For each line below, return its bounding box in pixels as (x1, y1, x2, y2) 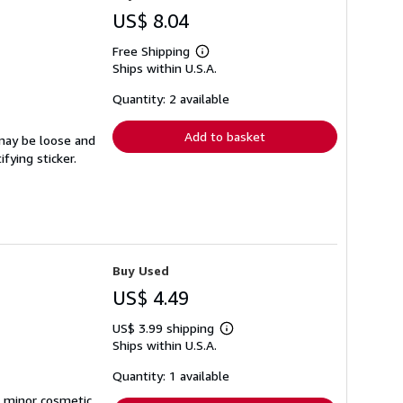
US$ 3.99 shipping (112, 320, 218, 336)
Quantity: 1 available (112, 368, 229, 383)
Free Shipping (112, 43, 190, 58)
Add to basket (184, 129, 265, 144)
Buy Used (112, 263, 169, 278)
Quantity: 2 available (112, 91, 229, 106)
